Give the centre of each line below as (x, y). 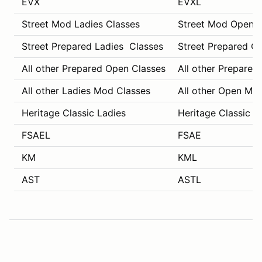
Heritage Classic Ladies (72, 113)
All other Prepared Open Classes (92, 68)
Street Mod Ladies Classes (79, 24)
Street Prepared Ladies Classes (91, 46)
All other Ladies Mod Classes (85, 90)
